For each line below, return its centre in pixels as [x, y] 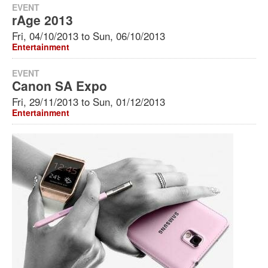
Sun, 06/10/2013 [129, 36]
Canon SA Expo [60, 86]
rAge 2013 [42, 20]
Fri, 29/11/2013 [45, 102]
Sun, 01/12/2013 [129, 102]
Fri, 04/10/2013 [45, 36]
